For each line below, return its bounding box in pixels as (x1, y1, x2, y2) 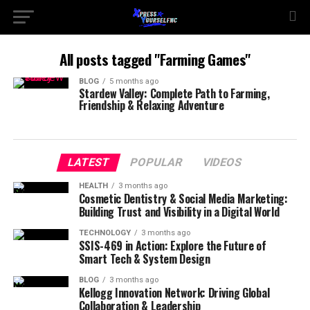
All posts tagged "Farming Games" (60, 48, 250, 70)
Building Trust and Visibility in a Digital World (78, 203, 280, 220)
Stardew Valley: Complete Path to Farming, (78, 85, 270, 102)
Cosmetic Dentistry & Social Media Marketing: (78, 190, 288, 207)
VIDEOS (201, 156, 244, 169)
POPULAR (129, 156, 185, 169)
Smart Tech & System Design (78, 250, 210, 267)
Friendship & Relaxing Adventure (78, 97, 224, 113)
